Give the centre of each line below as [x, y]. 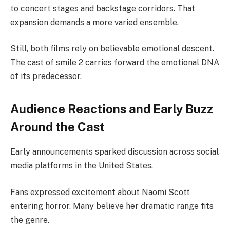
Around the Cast [57, 127]
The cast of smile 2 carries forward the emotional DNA [115, 63]
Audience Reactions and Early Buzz [112, 109]
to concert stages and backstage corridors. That [103, 8]
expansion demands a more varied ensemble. [94, 22]
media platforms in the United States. [82, 166]
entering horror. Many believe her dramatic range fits [112, 206]
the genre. [30, 220]
